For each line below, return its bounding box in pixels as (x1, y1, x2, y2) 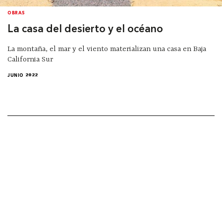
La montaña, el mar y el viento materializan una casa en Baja (7, 45, 206, 54)
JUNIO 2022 (7, 73, 38, 78)
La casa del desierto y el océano (7, 24, 163, 35)
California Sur (7, 55, 53, 64)
